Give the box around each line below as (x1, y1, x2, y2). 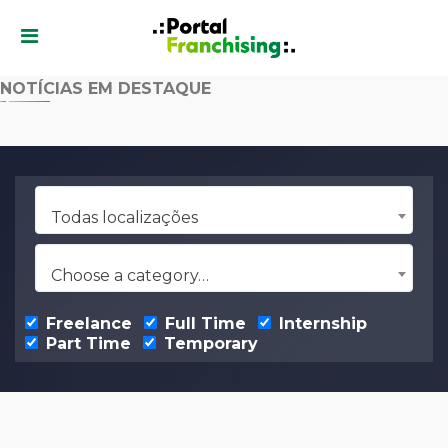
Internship (274, 314, 367, 333)
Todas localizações (51, 208, 198, 227)
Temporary (159, 334, 258, 353)
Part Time (41, 334, 131, 353)
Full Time (160, 314, 246, 333)
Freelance (41, 314, 132, 333)
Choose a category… (51, 266, 209, 285)
